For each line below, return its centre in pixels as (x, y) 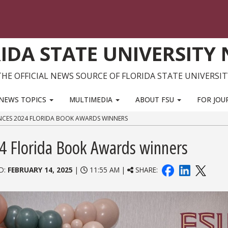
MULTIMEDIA (92, 99)
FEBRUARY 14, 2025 (40, 170)
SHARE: (146, 170)
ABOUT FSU (156, 99)
